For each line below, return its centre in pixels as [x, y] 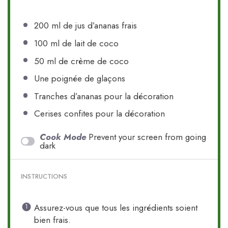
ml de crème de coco [86, 61]
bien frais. [52, 220]
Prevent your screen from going [148, 137]
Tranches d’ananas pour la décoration [104, 96]
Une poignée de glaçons [79, 79]
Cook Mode [63, 137]
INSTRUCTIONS [44, 177]
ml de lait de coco [83, 43]
